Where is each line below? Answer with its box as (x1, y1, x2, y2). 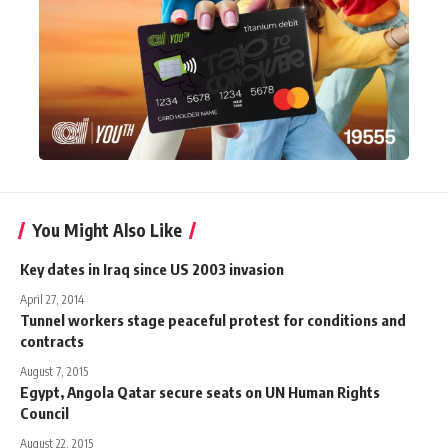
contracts (20, 331, 84, 350)
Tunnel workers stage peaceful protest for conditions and (20, 310, 406, 329)
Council (20, 403, 69, 422)
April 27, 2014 (20, 291, 84, 307)
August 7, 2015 (20, 363, 88, 379)
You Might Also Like (32, 218, 182, 241)
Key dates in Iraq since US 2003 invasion (20, 259, 284, 278)
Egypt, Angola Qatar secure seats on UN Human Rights (20, 382, 380, 401)
